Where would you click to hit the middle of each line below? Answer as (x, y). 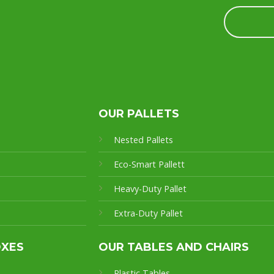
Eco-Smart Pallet (147, 165)
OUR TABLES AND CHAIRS (173, 247)
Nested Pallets (143, 140)
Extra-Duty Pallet (148, 213)
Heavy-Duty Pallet (150, 189)
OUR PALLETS (139, 114)
